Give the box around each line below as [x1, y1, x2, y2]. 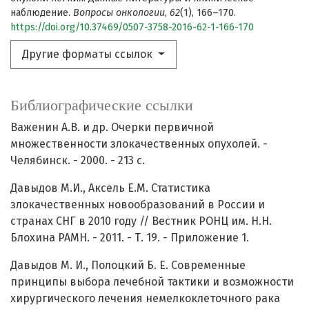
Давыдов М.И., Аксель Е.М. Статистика [10, 181, 210, 195]
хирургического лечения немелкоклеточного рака [10, 292, 280, 306]
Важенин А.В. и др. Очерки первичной [10, 121, 214, 134]
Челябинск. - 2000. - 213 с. [10, 154, 145, 168]
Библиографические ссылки [10, 97, 193, 114]
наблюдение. [10, 7, 73, 19]
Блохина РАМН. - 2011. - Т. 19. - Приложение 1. [10, 231, 249, 245]
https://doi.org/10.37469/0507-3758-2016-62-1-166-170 [10, 21, 254, 34]
